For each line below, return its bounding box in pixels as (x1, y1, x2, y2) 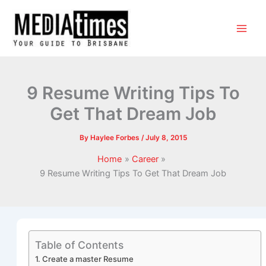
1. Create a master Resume (34, 254, 134, 264)
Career (132, 153, 159, 164)
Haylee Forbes (90, 133, 141, 142)
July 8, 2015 (145, 133, 187, 142)
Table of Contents (34, 238, 123, 251)
